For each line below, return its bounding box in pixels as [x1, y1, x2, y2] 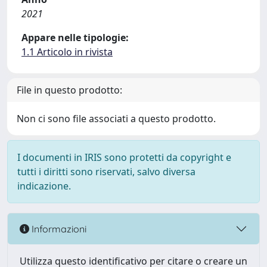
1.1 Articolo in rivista [21, 45, 113, 58]
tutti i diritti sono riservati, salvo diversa [17, 165, 195, 178]
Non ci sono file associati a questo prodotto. [17, 112, 216, 125]
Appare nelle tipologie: [21, 31, 129, 44]
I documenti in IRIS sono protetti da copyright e [17, 151, 231, 164]
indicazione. [17, 179, 71, 193]
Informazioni [29, 222, 86, 235]
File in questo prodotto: [17, 83, 122, 97]
